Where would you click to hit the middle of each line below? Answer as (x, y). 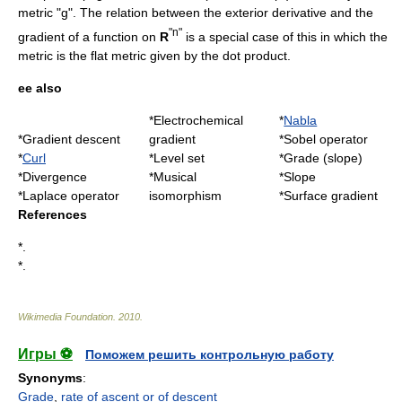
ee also (40, 87)
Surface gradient (331, 195)
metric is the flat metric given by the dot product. (154, 55)
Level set (179, 157)
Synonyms (50, 377)
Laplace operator (71, 195)
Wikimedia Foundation (66, 316)
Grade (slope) (323, 157)
